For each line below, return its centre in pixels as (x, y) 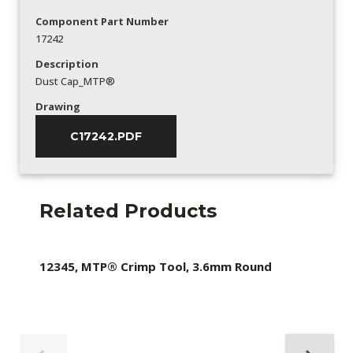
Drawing (58, 106)
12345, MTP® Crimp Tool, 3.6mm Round (156, 266)
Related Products (128, 210)
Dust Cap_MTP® (75, 81)
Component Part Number (102, 21)
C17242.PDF (106, 136)
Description (67, 63)
